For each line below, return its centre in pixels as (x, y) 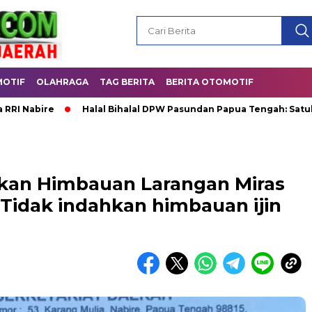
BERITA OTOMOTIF (210, 82)
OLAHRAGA (62, 82)
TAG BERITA (127, 82)
